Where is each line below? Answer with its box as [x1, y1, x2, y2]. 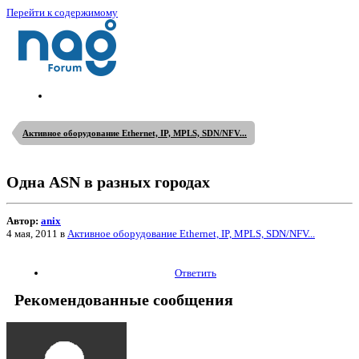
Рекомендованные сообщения [14, 291, 233, 309]
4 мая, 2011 [6, 227, 58, 240]
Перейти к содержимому [6, 6, 118, 18]
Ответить [175, 266, 216, 279]
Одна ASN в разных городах [6, 173, 210, 192]
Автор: [6, 214, 41, 227]
